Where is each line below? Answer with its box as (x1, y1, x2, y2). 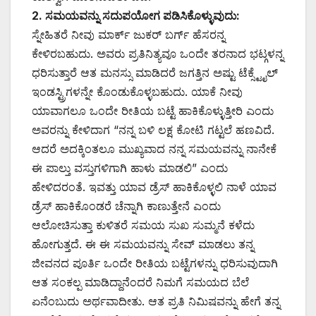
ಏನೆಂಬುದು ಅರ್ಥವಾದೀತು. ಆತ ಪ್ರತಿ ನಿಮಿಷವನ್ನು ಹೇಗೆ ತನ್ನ (32, 293, 280, 308)
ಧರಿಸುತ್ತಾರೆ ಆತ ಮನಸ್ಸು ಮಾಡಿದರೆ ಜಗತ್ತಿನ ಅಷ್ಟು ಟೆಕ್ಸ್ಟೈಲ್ (32, 65, 278, 80)
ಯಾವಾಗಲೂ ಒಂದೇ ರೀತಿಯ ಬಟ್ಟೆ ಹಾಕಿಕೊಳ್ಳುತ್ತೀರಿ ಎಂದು (32, 103, 274, 118)
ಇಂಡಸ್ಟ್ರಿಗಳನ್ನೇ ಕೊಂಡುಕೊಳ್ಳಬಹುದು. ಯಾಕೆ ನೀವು (32, 84, 243, 99)
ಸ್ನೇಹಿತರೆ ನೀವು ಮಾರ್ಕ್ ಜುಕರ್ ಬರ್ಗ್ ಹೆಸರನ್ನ (32, 27, 225, 42)
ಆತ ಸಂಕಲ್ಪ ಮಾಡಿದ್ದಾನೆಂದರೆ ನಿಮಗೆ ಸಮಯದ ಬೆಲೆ (32, 274, 249, 289)
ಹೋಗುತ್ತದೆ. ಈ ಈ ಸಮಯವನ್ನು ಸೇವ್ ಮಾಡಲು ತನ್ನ (32, 236, 254, 251)
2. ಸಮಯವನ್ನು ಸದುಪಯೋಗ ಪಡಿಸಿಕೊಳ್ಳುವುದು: (32, 8, 240, 23)
